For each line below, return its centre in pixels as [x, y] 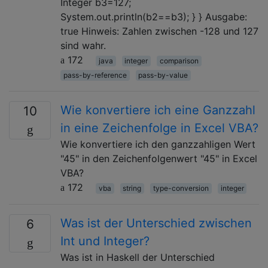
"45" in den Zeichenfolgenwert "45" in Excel [159, 158]
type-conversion [181, 188]
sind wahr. [83, 45]
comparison [179, 60]
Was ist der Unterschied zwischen [156, 223]
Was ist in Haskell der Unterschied [138, 257]
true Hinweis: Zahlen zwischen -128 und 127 [159, 31]
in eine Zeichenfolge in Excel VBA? [159, 128]
